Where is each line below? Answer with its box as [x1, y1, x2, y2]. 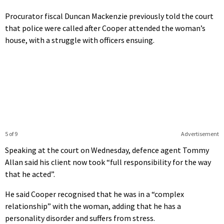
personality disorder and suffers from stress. [5, 212, 155, 223]
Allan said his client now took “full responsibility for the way [5, 156, 211, 167]
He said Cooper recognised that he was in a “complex [5, 188, 184, 199]
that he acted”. [5, 168, 55, 179]
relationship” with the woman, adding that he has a [5, 200, 181, 211]
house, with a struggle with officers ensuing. [5, 34, 154, 45]
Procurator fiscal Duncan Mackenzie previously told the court [5, 10, 213, 21]
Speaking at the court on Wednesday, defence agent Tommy [5, 144, 209, 155]
